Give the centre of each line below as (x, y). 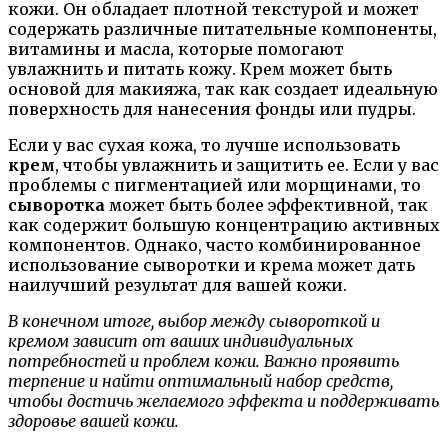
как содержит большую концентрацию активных (224, 225)
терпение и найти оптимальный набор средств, (200, 381)
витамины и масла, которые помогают (176, 49)
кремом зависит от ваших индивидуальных (180, 341)
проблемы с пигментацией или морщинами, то (214, 185)
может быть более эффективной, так (266, 205)
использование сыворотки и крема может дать (211, 265)
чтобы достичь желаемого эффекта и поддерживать (223, 401)
